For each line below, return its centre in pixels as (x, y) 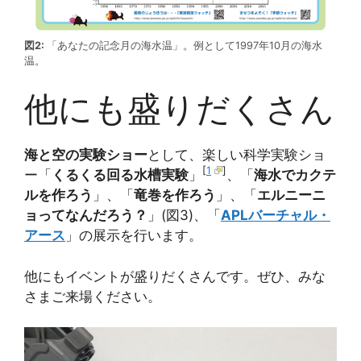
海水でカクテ (295, 175)
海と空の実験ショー (86, 155)
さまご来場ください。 (93, 296)
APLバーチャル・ (276, 216)
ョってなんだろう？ (86, 216)
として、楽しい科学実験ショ (237, 155)
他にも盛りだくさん (179, 109)
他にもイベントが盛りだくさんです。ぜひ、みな (175, 276)
